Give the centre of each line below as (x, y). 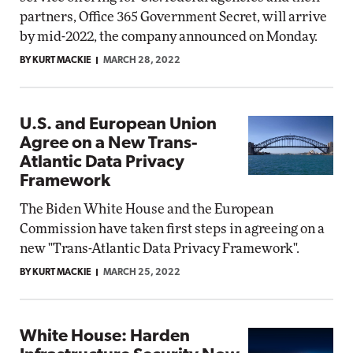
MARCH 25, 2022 (142, 273)
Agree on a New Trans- (108, 144)
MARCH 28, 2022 (142, 61)
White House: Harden (105, 337)
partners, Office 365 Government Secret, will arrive (173, 17)
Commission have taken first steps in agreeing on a (172, 229)
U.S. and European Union (118, 125)
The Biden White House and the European (147, 209)
